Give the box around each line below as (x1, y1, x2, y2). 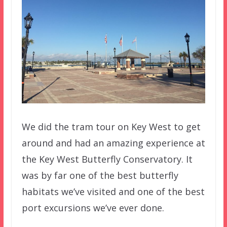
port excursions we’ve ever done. (21, 201, 164, 214)
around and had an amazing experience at (21, 136, 205, 149)
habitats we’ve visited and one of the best (21, 185, 205, 198)
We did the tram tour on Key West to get (21, 120, 201, 133)
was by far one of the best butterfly (21, 169, 178, 181)
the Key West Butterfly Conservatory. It (21, 153, 193, 165)
